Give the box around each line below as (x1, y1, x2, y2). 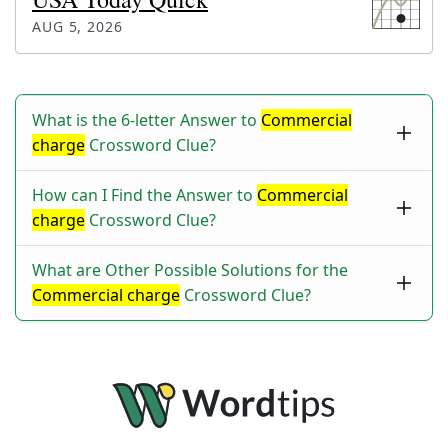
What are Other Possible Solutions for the (32, 259, 348, 281)
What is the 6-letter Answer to (32, 109, 261, 131)
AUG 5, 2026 (32, 17, 123, 36)
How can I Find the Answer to (32, 184, 257, 206)
